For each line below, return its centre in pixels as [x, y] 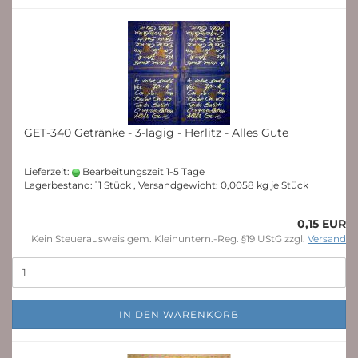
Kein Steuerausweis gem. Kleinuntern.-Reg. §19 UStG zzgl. [169, 239]
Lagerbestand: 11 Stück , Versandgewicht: [122, 185]
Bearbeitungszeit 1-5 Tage [142, 171]
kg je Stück [281, 185]
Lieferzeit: [48, 171]
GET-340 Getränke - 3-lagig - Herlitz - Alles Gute [156, 133]
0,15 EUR [322, 224]
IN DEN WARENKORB [179, 314]
